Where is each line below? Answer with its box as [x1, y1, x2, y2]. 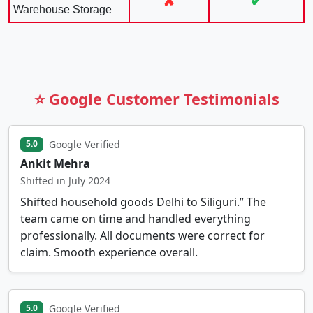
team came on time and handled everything [20, 210, 251, 226]
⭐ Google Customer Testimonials [34, 88, 279, 109]
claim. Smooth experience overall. [20, 244, 198, 260]
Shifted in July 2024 [20, 173, 110, 187]
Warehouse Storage [13, 3, 112, 15]
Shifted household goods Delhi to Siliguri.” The [20, 194, 266, 210]
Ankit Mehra [20, 155, 90, 171]
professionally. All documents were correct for [20, 227, 265, 243]
